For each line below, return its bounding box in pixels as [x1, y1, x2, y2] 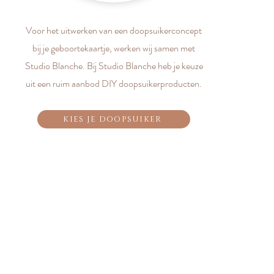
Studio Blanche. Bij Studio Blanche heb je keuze [24, 59, 203, 73]
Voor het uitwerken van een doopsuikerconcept [26, 23, 202, 37]
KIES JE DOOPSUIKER [63, 114, 162, 125]
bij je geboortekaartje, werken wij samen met [32, 41, 195, 55]
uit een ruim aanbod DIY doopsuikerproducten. [26, 76, 202, 91]
